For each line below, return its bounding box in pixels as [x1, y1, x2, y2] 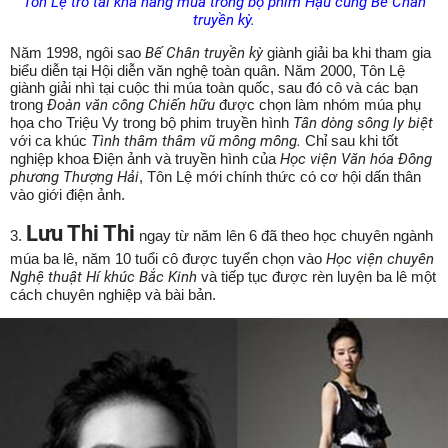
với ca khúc [10, 131, 91, 149]
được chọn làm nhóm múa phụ [219, 95, 421, 113]
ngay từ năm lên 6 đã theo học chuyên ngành [135, 226, 433, 244]
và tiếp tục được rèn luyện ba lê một [197, 267, 436, 285]
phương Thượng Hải [10, 167, 139, 186]
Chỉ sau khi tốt [301, 131, 398, 149]
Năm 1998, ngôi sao [10, 43, 145, 61]
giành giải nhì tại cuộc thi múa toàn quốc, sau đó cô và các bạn [10, 78, 418, 96]
